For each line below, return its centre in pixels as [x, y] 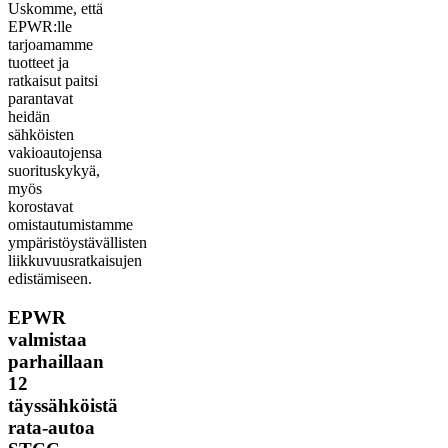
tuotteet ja [38, 63]
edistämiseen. [50, 279]
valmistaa [47, 339]
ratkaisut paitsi [53, 81]
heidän [29, 117]
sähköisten [41, 135]
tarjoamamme [50, 45]
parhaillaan [56, 361]
